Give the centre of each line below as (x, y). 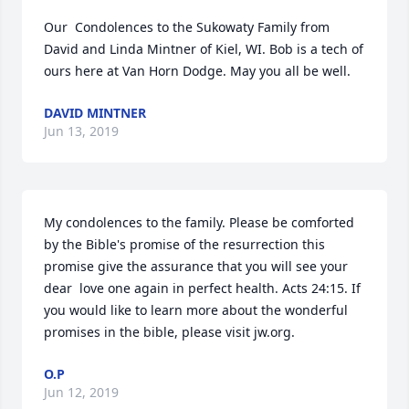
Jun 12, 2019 (81, 392)
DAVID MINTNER (95, 113)
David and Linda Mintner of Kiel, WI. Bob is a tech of (204, 49)
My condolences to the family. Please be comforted (199, 222)
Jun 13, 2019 (81, 131)
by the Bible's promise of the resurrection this (184, 244)
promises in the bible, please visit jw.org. (169, 332)
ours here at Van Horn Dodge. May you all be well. (197, 71)
